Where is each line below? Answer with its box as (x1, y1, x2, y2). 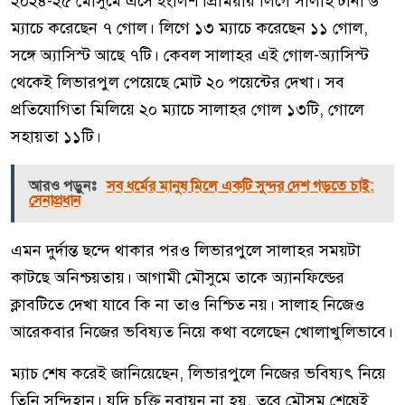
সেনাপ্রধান (29, 191, 80, 210)
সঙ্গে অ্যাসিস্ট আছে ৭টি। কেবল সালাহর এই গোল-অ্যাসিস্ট (11, 44, 369, 65)
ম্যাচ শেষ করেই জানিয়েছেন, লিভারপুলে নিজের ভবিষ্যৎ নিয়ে (11, 363, 386, 383)
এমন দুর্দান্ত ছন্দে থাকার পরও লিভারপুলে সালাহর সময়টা (11, 240, 361, 260)
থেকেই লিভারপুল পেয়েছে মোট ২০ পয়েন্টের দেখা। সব (11, 71, 344, 92)
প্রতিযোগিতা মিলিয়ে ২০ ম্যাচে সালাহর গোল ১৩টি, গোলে (11, 99, 364, 119)
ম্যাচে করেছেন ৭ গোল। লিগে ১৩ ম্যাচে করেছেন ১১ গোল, (11, 17, 368, 38)
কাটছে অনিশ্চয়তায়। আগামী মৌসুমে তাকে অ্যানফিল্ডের (11, 267, 344, 287)
